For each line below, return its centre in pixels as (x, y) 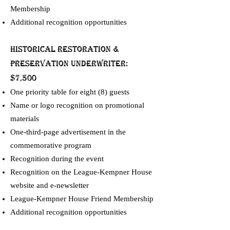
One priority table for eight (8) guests (70, 92)
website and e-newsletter (50, 185)
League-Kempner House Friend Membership (82, 199)
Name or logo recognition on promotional (77, 105)
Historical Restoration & (65, 49)
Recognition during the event (57, 159)
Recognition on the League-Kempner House (81, 172)
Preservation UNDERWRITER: (69, 64)
